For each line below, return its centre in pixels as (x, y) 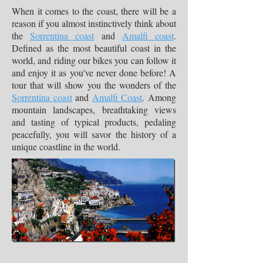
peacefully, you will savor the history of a (94, 134)
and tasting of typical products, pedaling (94, 122)
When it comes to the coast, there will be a (94, 11)
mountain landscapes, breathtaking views (94, 109)
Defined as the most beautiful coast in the (94, 48)
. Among (159, 97)
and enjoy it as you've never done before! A (94, 73)
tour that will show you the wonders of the (94, 85)
